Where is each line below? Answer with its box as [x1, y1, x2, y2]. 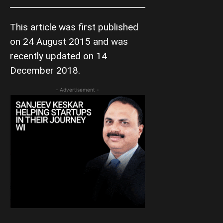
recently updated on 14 [10, 50, 107, 62]
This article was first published [10, 21, 138, 33]
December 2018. [10, 65, 80, 77]
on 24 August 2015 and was [10, 36, 128, 48]
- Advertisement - [56, 87, 100, 93]
